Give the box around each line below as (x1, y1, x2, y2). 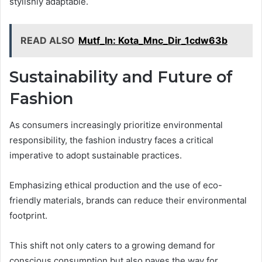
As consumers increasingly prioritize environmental (9, 119, 223, 130)
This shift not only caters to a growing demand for (9, 239, 215, 251)
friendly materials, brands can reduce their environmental (9, 194, 247, 206)
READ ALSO (20, 35, 75, 47)
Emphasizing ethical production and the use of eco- (9, 179, 222, 191)
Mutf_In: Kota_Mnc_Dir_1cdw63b (78, 35, 227, 47)
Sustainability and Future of (9, 67, 233, 87)
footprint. (9, 209, 47, 221)
